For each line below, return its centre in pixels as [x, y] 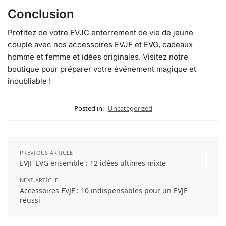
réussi [30, 200]
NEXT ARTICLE [39, 180]
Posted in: [89, 108]
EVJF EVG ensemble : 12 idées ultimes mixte [93, 163]
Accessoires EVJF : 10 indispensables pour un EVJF [103, 190]
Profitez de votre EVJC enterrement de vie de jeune [100, 32]
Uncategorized [130, 108]
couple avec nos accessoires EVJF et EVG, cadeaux [100, 44]
